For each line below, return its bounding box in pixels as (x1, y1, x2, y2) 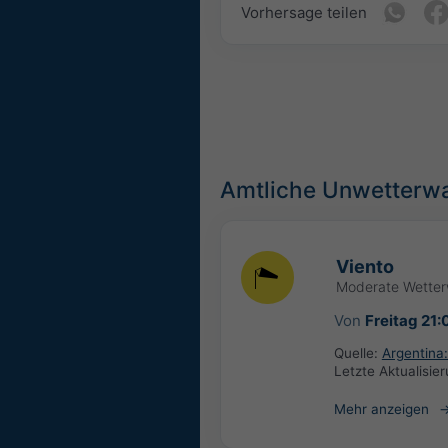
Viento (335, 256, 394, 278)
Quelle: (333, 345, 382, 362)
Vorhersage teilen (241, 2, 367, 22)
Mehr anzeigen (333, 401, 429, 418)
